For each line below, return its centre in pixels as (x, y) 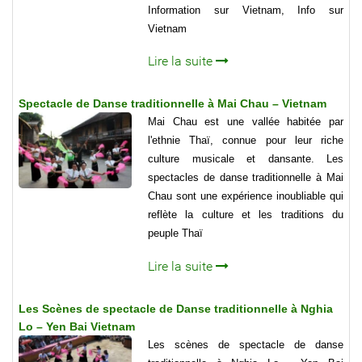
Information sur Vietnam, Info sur (246, 11)
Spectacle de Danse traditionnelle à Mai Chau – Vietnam (173, 104)
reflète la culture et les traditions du (246, 215)
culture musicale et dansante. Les (246, 159)
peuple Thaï (175, 234)
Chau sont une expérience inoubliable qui (246, 196)
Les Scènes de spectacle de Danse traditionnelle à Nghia (176, 308)
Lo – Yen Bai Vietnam (77, 326)
